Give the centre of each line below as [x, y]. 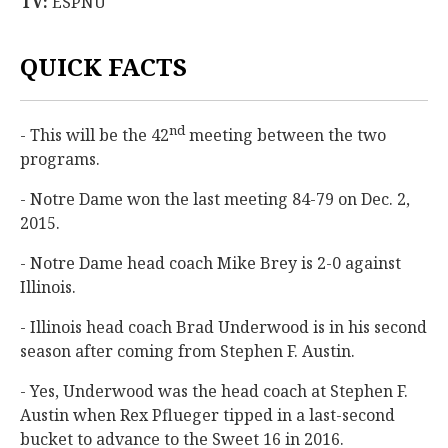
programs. [60, 159]
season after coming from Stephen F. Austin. [189, 351]
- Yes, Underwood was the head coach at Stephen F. [214, 391]
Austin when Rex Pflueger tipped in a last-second [207, 415]
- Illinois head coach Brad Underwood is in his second [223, 327]
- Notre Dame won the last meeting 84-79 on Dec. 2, [215, 199]
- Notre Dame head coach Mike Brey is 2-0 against [210, 263]
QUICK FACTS [103, 66]
